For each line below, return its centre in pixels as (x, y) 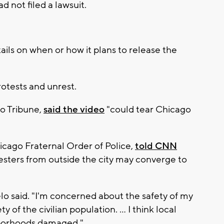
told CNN (156, 146)
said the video (74, 110)
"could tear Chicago (148, 110)
